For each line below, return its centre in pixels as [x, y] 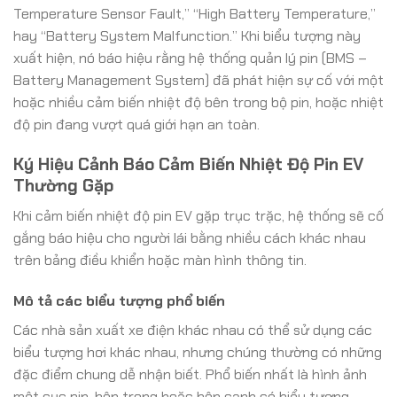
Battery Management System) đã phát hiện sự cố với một [198, 80]
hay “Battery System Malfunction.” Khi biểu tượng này [187, 35]
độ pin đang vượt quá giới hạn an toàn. [136, 124]
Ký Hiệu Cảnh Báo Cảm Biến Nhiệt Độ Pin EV [188, 164]
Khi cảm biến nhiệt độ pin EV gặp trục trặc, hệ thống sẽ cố [198, 216]
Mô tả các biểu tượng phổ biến [119, 300]
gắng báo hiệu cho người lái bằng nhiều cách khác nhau [190, 238]
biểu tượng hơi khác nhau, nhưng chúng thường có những [198, 352]
